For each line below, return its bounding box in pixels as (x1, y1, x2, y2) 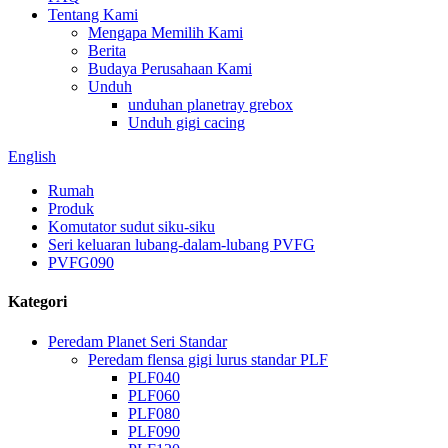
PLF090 (128, 422, 180, 440)
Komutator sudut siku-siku (48, 218, 215, 235)
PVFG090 (48, 254, 114, 271)
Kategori (8, 293, 67, 311)
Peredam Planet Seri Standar (48, 332, 227, 350)
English (8, 148, 56, 165)
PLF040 (128, 368, 180, 386)
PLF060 (128, 386, 180, 404)
